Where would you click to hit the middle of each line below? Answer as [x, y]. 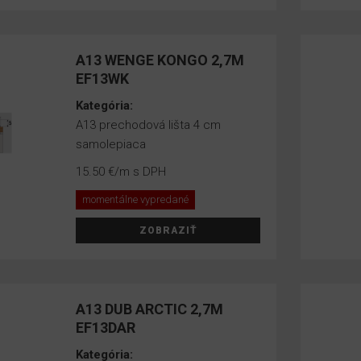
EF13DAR [106, 328]
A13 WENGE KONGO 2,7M [160, 60]
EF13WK [103, 79]
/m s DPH [141, 172]
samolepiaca [111, 144]
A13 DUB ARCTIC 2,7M [150, 309]
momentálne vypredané [136, 199]
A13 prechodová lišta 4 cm [149, 125]
